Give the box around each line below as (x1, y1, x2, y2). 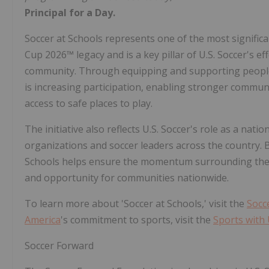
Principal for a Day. (25, 6, 115, 20)
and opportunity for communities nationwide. (25, 171, 229, 185)
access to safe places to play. (25, 97, 153, 110)
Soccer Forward (25, 239, 94, 253)
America (25, 213, 61, 227)
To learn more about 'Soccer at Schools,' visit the (25, 197, 247, 211)
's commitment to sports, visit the (61, 213, 213, 227)
